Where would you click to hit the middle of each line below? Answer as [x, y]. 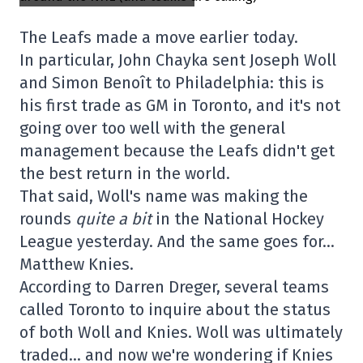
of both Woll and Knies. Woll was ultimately [181, 332]
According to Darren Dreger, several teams [174, 287]
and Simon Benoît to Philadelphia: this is [172, 83]
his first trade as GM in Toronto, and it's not [180, 105]
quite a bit [115, 219]
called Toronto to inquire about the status [175, 310]
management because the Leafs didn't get [177, 151]
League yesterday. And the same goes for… [177, 241]
